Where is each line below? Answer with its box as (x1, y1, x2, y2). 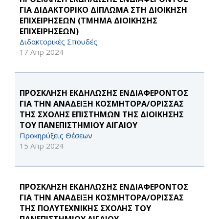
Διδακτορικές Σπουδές (20, 37, 97, 47)
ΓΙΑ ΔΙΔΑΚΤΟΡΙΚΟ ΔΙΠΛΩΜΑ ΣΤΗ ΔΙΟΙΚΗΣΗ (20, 4, 187, 16)
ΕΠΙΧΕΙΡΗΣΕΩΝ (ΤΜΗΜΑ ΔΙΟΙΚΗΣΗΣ (20, 15, 157, 26)
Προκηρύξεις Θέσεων (20, 131, 92, 141)
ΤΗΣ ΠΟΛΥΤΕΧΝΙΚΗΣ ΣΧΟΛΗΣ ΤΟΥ (20, 203, 151, 214)
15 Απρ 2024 (20, 141, 64, 151)
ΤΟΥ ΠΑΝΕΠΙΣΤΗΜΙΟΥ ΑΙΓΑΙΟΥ (20, 120, 137, 131)
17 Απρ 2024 (20, 47, 64, 57)
